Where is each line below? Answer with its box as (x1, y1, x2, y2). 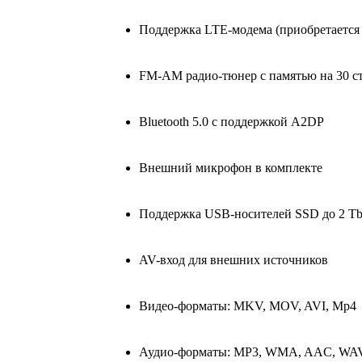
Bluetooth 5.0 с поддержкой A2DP (139, 115, 324, 129)
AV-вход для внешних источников (139, 253, 328, 267)
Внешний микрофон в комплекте (139, 161, 322, 175)
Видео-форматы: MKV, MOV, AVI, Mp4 (139, 299, 356, 314)
